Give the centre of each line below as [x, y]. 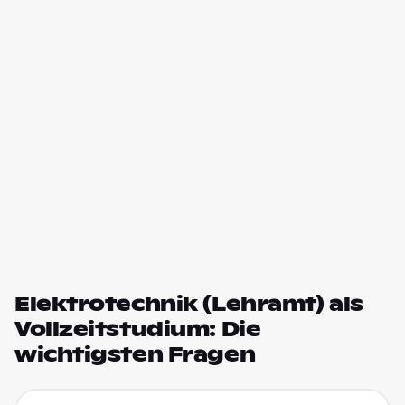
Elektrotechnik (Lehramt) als [189, 304]
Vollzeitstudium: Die [138, 329]
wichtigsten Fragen [135, 354]
